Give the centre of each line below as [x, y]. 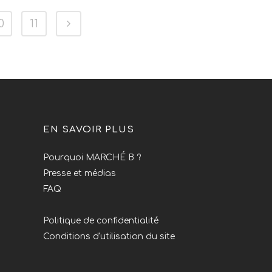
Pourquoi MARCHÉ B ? [92, 157]
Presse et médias [80, 173]
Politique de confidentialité [101, 220]
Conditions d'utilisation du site [109, 236]
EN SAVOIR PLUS [89, 129]
